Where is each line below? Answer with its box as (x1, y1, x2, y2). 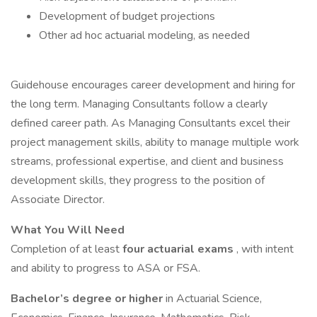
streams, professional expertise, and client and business (11, 154, 284, 169)
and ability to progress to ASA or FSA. (11, 260, 200, 276)
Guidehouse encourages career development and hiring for (11, 77, 295, 93)
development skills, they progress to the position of (11, 173, 265, 188)
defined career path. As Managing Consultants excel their (11, 115, 290, 131)
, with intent (236, 241, 294, 257)
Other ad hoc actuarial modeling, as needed (39, 28, 250, 43)
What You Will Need (11, 222, 125, 238)
